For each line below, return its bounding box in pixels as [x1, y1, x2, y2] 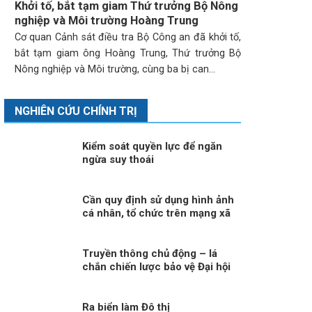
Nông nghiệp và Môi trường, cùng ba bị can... [14, 63, 215, 75]
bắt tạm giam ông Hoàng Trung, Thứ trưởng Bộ [14, 47, 242, 59]
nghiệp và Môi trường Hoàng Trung [14, 14, 198, 28]
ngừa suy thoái [81, 153, 154, 166]
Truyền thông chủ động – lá [81, 247, 217, 260]
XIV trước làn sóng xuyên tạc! [81, 274, 226, 287]
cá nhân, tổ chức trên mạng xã [81, 207, 231, 220]
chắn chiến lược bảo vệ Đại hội [81, 260, 231, 274]
